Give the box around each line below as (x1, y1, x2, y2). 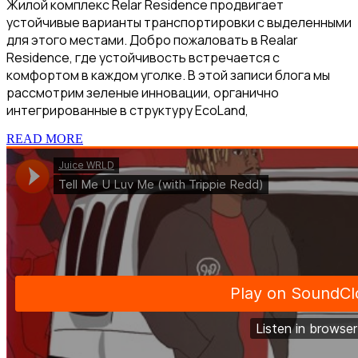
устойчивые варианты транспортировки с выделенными (6, 14, 352, 32)
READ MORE (6, 132, 83, 146)
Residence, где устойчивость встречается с (6, 49, 280, 67)
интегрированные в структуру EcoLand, (6, 101, 249, 120)
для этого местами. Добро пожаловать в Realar (6, 31, 298, 50)
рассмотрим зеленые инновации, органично (6, 84, 279, 102)
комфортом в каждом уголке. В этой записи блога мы (6, 66, 330, 85)
